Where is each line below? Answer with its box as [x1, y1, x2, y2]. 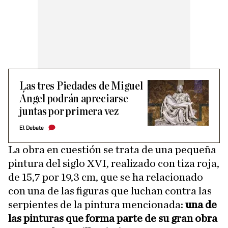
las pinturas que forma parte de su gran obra [8, 213, 217, 224]
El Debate [19, 125, 44, 131]
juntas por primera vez [19, 106, 119, 118]
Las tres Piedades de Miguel [19, 80, 143, 92]
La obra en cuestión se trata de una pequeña [8, 144, 216, 155]
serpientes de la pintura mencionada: [8, 199, 185, 210]
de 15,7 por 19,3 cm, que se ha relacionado [8, 172, 203, 183]
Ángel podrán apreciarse [19, 93, 128, 105]
